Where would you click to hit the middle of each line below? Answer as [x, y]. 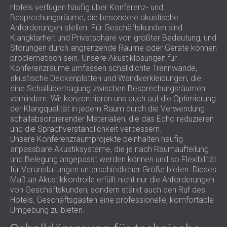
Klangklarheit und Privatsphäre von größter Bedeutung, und [113, 38]
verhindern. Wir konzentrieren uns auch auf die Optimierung [113, 99]
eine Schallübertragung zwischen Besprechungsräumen [108, 88]
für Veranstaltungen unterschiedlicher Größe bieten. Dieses [113, 169]
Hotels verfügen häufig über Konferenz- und [87, 7]
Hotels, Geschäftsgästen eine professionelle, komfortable [112, 200]
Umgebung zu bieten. [47, 210]
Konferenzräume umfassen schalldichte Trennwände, [104, 68]
